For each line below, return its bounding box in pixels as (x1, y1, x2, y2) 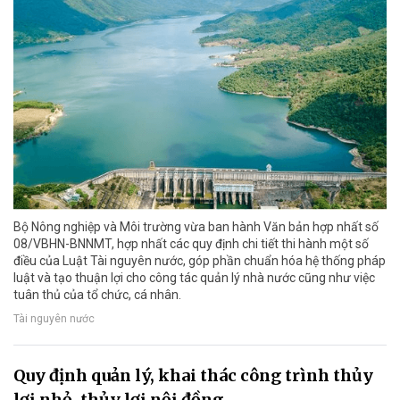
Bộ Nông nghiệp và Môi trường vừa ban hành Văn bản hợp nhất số (13, 219, 379, 234)
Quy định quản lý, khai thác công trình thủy (13, 364, 373, 386)
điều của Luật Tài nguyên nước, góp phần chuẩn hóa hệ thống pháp (13, 253, 386, 268)
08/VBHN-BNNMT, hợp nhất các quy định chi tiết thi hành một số (13, 236, 369, 251)
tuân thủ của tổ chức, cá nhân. (13, 287, 181, 302)
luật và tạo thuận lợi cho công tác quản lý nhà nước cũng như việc (13, 270, 375, 285)
